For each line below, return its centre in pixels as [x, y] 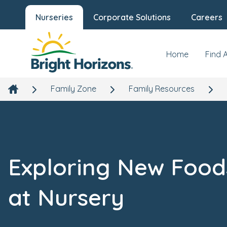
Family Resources [162, 89]
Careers [207, 17]
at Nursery [66, 197]
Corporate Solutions [132, 17]
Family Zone [73, 89]
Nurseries [54, 17]
